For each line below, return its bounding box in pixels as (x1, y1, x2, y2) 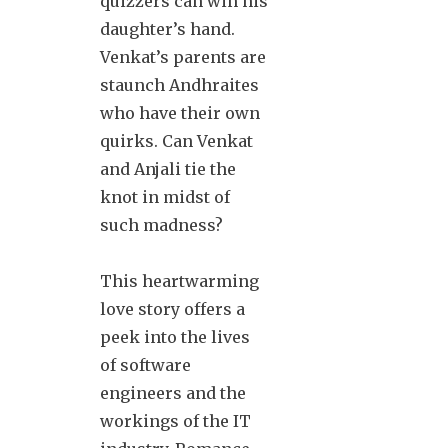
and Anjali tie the (100, 158, 236, 179)
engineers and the (100, 382, 246, 403)
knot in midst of (100, 186, 230, 207)
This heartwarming (100, 270, 259, 291)
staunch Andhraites (100, 74, 259, 95)
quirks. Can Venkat (100, 130, 253, 151)
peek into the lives (100, 326, 250, 347)
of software (100, 354, 191, 375)
